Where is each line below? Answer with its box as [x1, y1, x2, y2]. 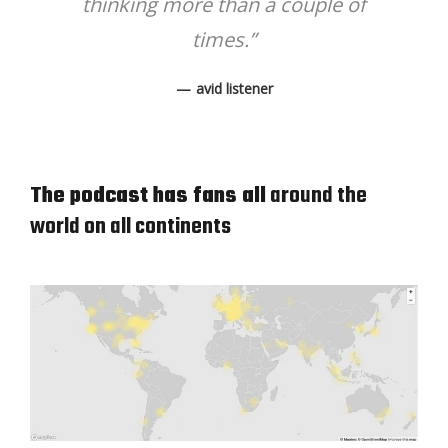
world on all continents [30, 210, 231, 244]
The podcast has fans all [30, 179, 266, 213]
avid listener [195, 79, 273, 98]
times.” [192, 26, 256, 53]
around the [266, 179, 367, 213]
